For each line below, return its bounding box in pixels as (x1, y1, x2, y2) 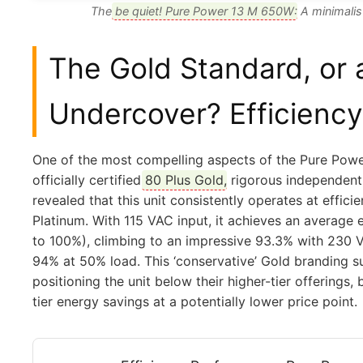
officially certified (32, 171, 145, 188)
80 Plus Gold (145, 171, 224, 188)
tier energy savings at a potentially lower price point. (32, 293, 357, 310)
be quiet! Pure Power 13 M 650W (115, 3, 295, 18)
